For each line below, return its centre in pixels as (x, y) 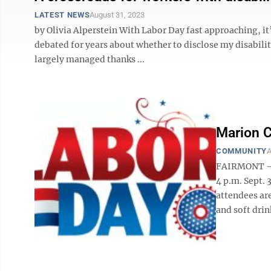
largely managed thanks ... (90, 59)
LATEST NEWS (62, 15)
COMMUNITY (241, 151)
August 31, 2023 (117, 15)
